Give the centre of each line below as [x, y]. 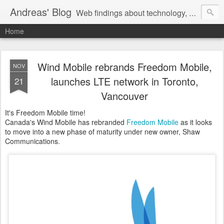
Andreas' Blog [41, 12]
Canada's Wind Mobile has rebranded [66, 122]
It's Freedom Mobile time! [45, 112]
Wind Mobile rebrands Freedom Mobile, [124, 67]
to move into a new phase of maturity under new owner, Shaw [102, 131]
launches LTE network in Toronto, [124, 81]
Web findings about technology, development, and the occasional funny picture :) [132, 13]
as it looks [195, 122]
